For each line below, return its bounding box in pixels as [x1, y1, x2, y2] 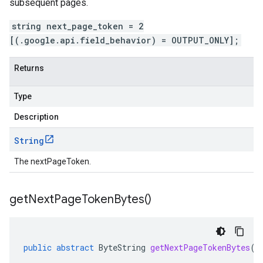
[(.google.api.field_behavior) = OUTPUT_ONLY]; [9, 35, 239, 46]
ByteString [99, 242, 146, 253]
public [23, 242, 52, 253]
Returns [14, 63, 44, 73]
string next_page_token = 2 [12, 21, 144, 32]
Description [14, 112, 59, 122]
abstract [56, 242, 94, 253]
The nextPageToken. [14, 157, 91, 166]
